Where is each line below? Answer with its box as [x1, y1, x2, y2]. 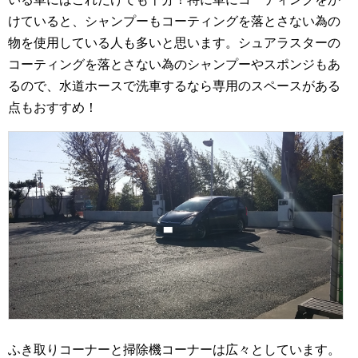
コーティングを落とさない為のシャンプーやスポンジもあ [8, 58, 340, 72]
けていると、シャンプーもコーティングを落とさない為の [8, 14, 340, 29]
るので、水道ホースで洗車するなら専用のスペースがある [8, 79, 340, 93]
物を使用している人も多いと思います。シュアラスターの [8, 36, 340, 50]
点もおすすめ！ [8, 101, 97, 115]
